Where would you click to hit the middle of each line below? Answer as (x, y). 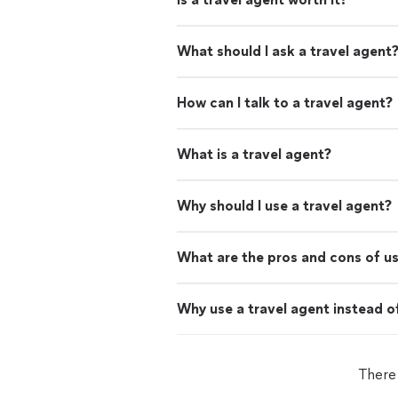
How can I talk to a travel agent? (285, 103)
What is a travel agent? (254, 154)
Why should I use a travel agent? (284, 206)
